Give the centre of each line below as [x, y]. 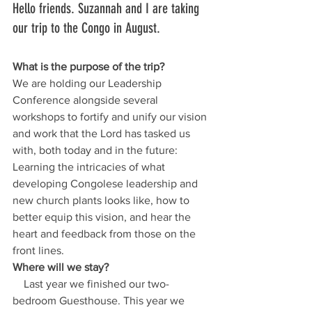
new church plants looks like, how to [102, 201]
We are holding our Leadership [88, 84]
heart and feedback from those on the [106, 234]
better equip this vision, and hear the [103, 217]
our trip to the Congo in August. [88, 28]
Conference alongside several [87, 100]
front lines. [38, 251]
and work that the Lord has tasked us [103, 134]
